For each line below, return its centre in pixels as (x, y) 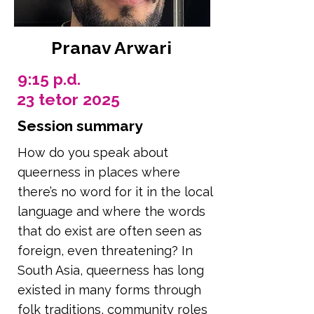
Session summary (80, 126)
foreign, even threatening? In (105, 251)
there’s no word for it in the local (115, 192)
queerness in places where (99, 172)
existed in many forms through (109, 290)
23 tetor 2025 (68, 99)
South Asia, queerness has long (111, 270)
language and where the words (111, 211)
